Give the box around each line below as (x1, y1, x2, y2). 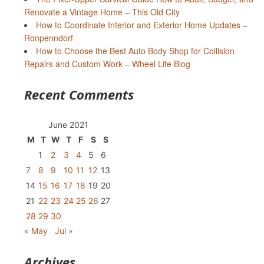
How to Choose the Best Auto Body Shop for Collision (35, 45, 235, 57)
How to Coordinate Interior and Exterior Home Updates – (35, 19, 247, 31)
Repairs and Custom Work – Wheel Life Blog (24, 58, 190, 70)
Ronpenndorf (24, 32, 73, 44)
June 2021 (48, 120, 88, 130)
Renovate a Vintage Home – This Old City (24, 6, 180, 18)
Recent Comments (24, 85, 134, 104)
